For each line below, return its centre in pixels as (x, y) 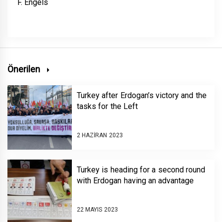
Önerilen (25, 69)
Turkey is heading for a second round (141, 169)
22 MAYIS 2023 (97, 210)
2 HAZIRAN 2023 (100, 136)
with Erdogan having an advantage (136, 180)
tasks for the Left (107, 106)
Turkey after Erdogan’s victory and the (142, 95)
